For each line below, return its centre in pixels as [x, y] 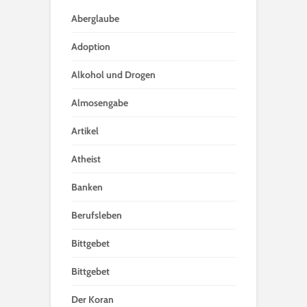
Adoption [91, 47]
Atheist [86, 159]
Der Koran [93, 299]
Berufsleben [97, 215]
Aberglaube [95, 19]
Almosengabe [100, 103]
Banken [87, 187]
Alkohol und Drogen [113, 75]
